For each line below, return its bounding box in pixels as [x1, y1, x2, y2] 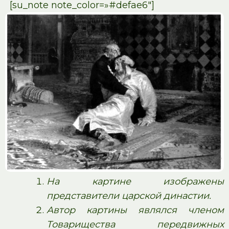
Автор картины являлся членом [47, 204, 224, 216]
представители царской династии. [47, 190, 211, 201]
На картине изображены [47, 175, 224, 187]
